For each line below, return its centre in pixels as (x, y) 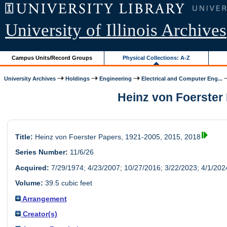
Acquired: (32, 167)
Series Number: (41, 152)
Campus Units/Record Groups (52, 58)
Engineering (116, 78)
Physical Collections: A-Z (157, 58)
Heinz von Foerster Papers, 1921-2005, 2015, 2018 (117, 137)
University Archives (30, 78)
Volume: (29, 183)
